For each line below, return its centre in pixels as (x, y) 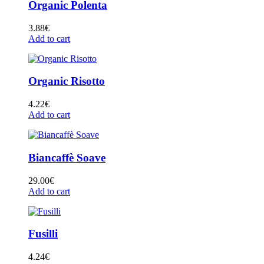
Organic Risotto (67, 81)
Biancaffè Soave (67, 157)
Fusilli (43, 234)
